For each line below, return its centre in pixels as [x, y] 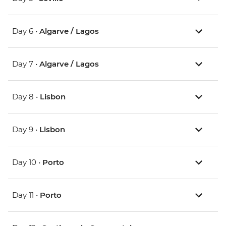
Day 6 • [26, 31]
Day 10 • [27, 162]
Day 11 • [26, 195]
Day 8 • [26, 97]
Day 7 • [26, 64]
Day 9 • [26, 130]
